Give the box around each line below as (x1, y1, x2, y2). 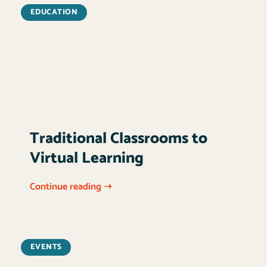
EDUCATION (30, 6, 78, 19)
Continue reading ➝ (30, 178, 111, 195)
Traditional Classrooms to (30, 125, 207, 151)
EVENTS (30, 241, 62, 254)
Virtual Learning (30, 145, 144, 171)
